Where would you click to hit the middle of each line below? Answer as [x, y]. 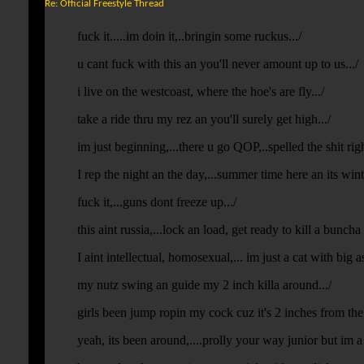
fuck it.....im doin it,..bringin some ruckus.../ [189, 37]
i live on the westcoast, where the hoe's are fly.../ [201, 92]
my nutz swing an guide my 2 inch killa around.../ [204, 285]
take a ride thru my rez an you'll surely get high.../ [204, 119]
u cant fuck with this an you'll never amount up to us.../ [218, 64]
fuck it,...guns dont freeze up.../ [157, 202]
